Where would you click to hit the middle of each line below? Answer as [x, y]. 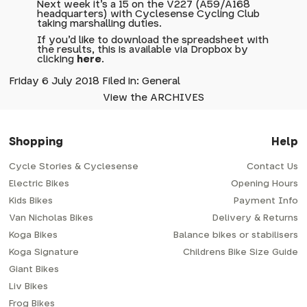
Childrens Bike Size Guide [240, 253]
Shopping [36, 142]
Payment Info [266, 201]
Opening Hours [264, 184]
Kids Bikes [31, 201]
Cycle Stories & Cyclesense [74, 167]
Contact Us [272, 167]
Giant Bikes [34, 270]
